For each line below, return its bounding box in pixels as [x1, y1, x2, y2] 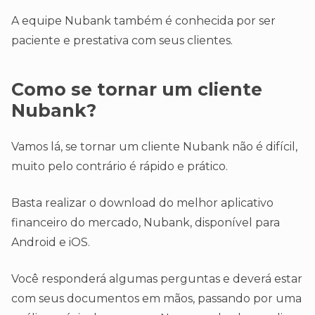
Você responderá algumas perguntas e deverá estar [11, 271, 302, 285]
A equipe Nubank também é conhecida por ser [11, 14, 276, 28]
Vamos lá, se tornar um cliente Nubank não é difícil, [11, 139, 297, 153]
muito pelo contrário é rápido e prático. [11, 159, 228, 173]
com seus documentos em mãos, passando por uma [11, 291, 302, 305]
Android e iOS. [11, 235, 90, 249]
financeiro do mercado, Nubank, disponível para [11, 215, 280, 229]
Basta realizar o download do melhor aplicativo [11, 195, 274, 210]
